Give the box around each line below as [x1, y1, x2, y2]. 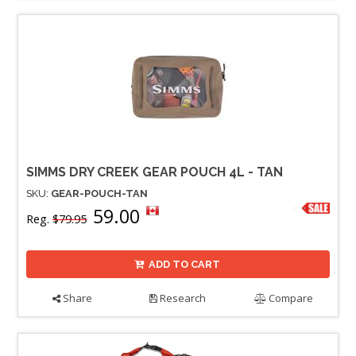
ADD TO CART [149, 257, 221, 270]
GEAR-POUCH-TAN [51, 187, 148, 199]
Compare [266, 290, 314, 305]
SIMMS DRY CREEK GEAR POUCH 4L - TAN [26, 164, 283, 180]
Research [157, 290, 207, 305]
